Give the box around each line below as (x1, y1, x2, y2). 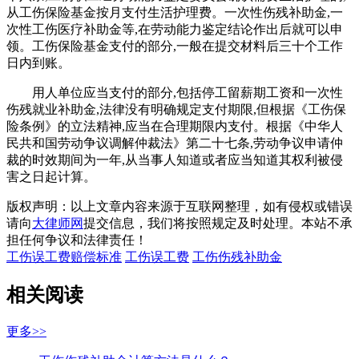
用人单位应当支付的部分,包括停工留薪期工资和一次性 (6, 86, 343, 100)
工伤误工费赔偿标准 (6, 250, 122, 264)
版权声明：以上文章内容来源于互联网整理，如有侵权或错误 (6, 200, 353, 214)
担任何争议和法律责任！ (6, 233, 147, 248)
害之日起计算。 (6, 170, 96, 184)
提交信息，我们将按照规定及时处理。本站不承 (83, 216, 353, 231)
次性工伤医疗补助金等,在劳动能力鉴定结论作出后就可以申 (6, 22, 343, 37)
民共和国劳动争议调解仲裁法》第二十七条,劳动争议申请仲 (6, 136, 343, 151)
